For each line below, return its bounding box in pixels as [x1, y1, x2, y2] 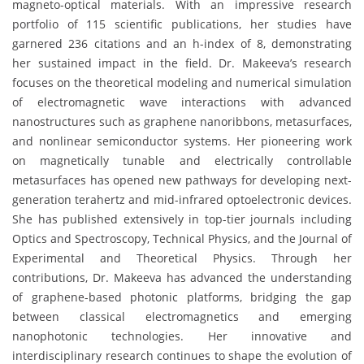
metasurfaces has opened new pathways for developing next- [12, 171, 352, 188]
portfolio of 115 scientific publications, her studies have [12, 15, 352, 32]
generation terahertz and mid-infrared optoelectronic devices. [12, 191, 352, 207]
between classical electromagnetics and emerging [12, 308, 352, 324]
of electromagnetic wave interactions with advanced [12, 93, 352, 110]
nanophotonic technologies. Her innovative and [12, 327, 352, 344]
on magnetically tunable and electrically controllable [12, 152, 352, 168]
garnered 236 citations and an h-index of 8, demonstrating [12, 35, 352, 51]
